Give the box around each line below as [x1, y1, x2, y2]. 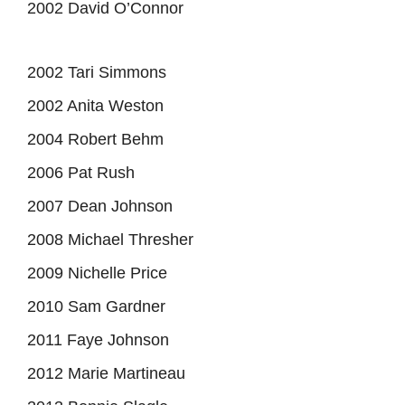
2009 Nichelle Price [27, 264, 167, 283]
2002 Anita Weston [27, 97, 164, 116]
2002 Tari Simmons [27, 63, 166, 82]
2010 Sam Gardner [27, 297, 165, 316]
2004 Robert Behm [27, 130, 164, 149]
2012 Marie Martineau [27, 364, 185, 383]
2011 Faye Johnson [27, 331, 169, 350]
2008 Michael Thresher [27, 231, 193, 250]
